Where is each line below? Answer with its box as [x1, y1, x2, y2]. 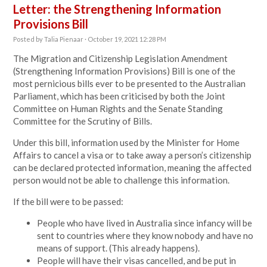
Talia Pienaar [44, 35, 84, 43]
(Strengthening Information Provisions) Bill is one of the [13, 66, 236, 76]
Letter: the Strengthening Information [13, 2, 222, 16]
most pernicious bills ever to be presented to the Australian [13, 78, 246, 89]
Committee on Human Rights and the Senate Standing [13, 103, 223, 114]
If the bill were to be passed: [13, 196, 124, 207]
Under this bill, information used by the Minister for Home [13, 137, 240, 148]
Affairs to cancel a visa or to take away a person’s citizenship [13, 150, 252, 160]
